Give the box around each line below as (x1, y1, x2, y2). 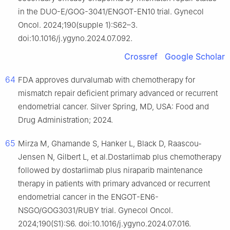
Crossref (124, 51, 158, 62)
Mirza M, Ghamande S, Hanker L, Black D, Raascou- (18, 139, 202, 149)
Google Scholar (165, 51, 225, 62)
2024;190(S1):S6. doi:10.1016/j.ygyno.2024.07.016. (18, 219, 191, 229)
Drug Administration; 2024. (18, 115, 113, 125)
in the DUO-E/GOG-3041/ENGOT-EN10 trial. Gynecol (18, 7, 204, 17)
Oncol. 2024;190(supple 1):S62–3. (18, 20, 138, 30)
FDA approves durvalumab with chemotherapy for (18, 75, 195, 85)
